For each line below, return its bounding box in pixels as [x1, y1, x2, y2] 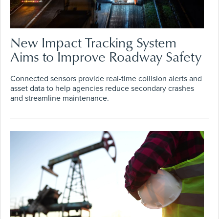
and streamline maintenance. [10, 93, 109, 104]
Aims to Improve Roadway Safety [10, 47, 201, 66]
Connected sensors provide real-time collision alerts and [10, 74, 202, 84]
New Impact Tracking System [10, 33, 176, 52]
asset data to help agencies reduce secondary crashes [10, 84, 194, 94]
